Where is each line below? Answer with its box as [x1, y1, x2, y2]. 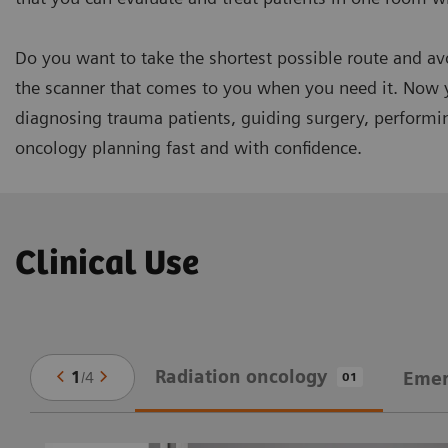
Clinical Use [15, 244, 199, 284]
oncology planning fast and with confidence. [15, 136, 362, 158]
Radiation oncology [154, 366, 327, 388]
